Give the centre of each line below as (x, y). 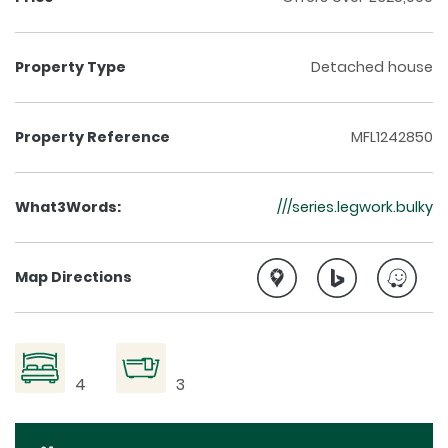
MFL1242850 (392, 137)
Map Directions (73, 277)
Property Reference (92, 137)
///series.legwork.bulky (355, 207)
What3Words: (68, 207)
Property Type (70, 67)
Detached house (372, 67)
